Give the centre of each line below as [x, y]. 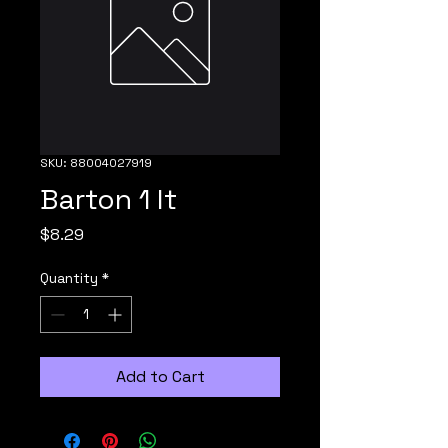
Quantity [69, 278]
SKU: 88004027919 [96, 163]
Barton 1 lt [108, 199]
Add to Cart [160, 376]
